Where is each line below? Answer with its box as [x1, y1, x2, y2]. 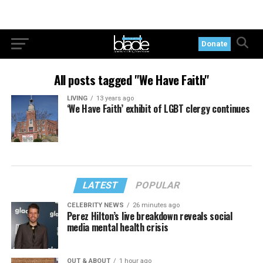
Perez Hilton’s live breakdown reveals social [66, 209, 232, 223]
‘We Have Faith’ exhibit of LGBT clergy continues [66, 102, 250, 116]
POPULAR [134, 180, 182, 191]
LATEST [82, 180, 120, 191]
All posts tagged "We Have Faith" [54, 70, 209, 89]
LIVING [66, 95, 87, 102]
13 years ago [96, 95, 134, 102]
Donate [201, 39, 228, 48]
